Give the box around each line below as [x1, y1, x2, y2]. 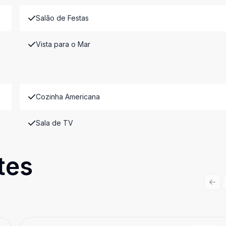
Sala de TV [35, 119, 73, 127]
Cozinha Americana [35, 92, 100, 101]
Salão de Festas [35, 14, 89, 22]
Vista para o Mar [35, 40, 90, 48]
